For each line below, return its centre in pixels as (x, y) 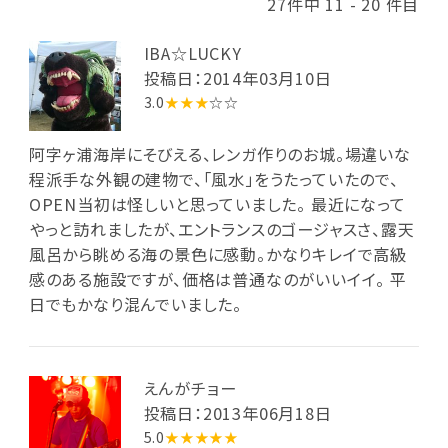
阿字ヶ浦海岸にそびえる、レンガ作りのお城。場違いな (219, 154)
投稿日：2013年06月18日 (237, 412)
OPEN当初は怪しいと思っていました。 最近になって (217, 204)
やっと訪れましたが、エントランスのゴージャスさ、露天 (221, 229)
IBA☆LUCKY (192, 52)
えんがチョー (190, 387)
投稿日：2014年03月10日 (237, 77)
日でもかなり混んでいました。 (135, 304)
